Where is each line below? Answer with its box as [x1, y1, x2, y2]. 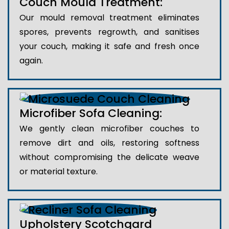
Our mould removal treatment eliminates [19, 12, 199, 24]
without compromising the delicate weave [19, 151, 199, 164]
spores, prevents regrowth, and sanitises [19, 26, 199, 38]
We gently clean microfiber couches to [19, 123, 199, 135]
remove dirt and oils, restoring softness [19, 137, 199, 149]
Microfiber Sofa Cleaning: [19, 105, 162, 122]
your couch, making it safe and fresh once [19, 40, 199, 53]
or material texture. [19, 166, 98, 178]
